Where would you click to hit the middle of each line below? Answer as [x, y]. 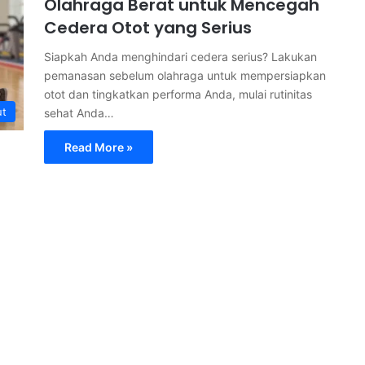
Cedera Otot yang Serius [148, 28]
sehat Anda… [79, 113]
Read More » [99, 147]
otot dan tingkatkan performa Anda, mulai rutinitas [178, 94]
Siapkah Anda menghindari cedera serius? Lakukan [180, 57]
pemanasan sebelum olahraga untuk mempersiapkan [185, 75]
